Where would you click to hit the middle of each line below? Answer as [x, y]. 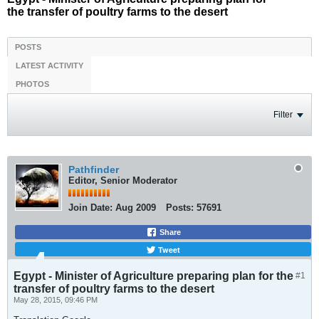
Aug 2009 [136, 208]
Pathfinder [94, 169]
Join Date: [90, 208]
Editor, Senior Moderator [123, 181]
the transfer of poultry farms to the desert [117, 12]
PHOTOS [32, 84]
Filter [283, 115]
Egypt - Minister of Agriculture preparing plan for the [153, 276]
